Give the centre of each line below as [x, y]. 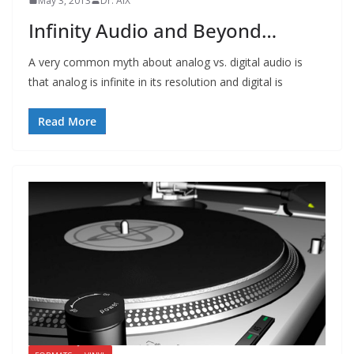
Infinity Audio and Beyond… [153, 30]
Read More [67, 121]
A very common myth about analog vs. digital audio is [166, 62]
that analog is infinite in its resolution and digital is [156, 81]
